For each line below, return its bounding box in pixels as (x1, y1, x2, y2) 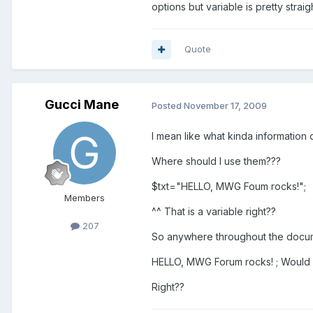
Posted (152, 100, 184, 112)
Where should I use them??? (152, 154, 281, 167)
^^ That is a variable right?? (152, 205, 276, 217)
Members (64, 192, 105, 204)
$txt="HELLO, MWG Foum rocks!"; (152, 180, 306, 192)
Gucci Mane (45, 97, 119, 112)
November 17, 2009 (184, 100, 267, 112)
